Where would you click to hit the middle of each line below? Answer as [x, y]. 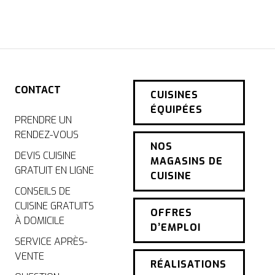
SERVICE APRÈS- [51, 241]
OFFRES [171, 212]
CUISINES [174, 95]
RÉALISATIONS [188, 264]
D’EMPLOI [175, 227]
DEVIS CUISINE [45, 155]
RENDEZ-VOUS [46, 134]
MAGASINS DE [186, 161]
